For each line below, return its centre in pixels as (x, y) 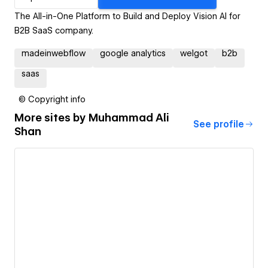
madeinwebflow (54, 53)
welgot (194, 53)
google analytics (133, 53)
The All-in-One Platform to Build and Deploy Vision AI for (127, 16)
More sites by (51, 117)
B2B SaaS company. (54, 30)
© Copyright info (52, 99)
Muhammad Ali (129, 117)
